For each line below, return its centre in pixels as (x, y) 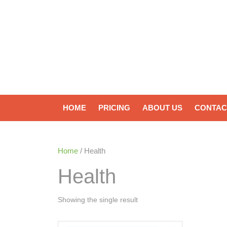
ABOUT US (162, 108)
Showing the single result (98, 200)
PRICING (114, 108)
